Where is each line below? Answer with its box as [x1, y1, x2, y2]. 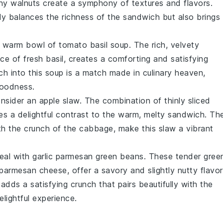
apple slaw [39, 96, 80, 106]
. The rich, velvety [128, 40, 199, 50]
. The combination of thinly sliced [79, 96, 211, 106]
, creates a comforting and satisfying [63, 54, 208, 64]
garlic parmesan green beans [32, 151, 144, 161]
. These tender [143, 151, 204, 161]
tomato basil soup [59, 40, 129, 50]
